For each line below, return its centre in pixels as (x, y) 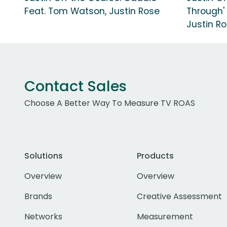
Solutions (44, 156)
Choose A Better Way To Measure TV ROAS (110, 103)
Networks (43, 216)
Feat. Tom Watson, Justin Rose (92, 11)
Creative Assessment (179, 196)
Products (155, 156)
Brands (38, 196)
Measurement (165, 216)
